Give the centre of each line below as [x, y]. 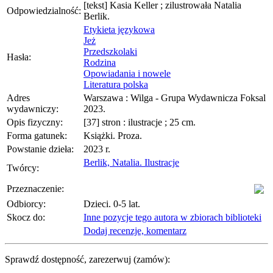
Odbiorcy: [26, 204]
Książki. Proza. [113, 136]
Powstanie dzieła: [40, 149]
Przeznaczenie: [35, 189]
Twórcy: [23, 168]
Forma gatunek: [37, 136]
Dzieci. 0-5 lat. [112, 204]
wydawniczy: [33, 109]
